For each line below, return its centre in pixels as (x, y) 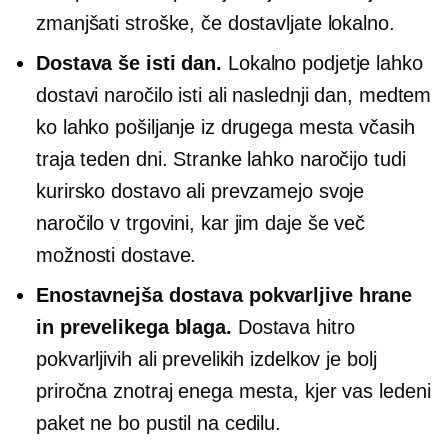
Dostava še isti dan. (129, 63)
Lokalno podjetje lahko (322, 63)
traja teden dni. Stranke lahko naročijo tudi (221, 159)
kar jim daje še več (280, 223)
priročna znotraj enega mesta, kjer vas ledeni (233, 391)
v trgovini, (153, 223)
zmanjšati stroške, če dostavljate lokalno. (215, 23)
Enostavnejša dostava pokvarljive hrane (224, 295)
